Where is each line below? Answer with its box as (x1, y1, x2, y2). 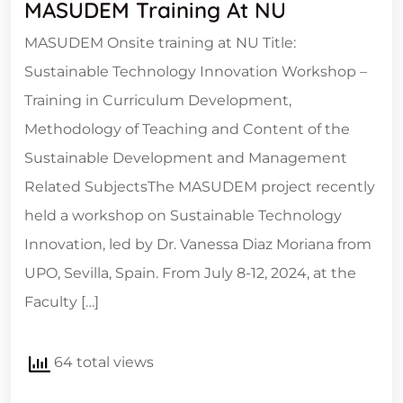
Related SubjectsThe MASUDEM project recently (24, 178, 375, 196)
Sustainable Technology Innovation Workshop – (24, 63, 367, 81)
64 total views (50, 354, 154, 372)
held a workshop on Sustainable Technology (24, 207, 342, 225)
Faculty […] (24, 293, 99, 311)
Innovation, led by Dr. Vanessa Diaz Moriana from (24, 236, 372, 254)
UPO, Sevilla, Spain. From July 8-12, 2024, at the (24, 264, 356, 282)
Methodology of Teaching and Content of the (24, 121, 350, 139)
